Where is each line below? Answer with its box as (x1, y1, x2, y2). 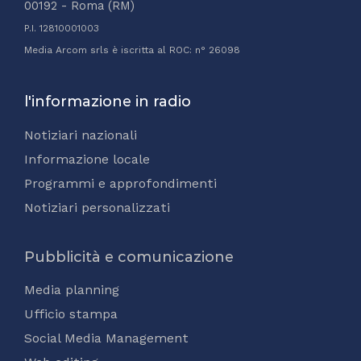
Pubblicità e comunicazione (24, 248, 234, 267)
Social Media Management (24, 330, 189, 346)
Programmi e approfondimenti (24, 176, 217, 192)
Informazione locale (24, 151, 150, 168)
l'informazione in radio (24, 93, 191, 111)
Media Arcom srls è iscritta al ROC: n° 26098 (24, 44, 240, 56)
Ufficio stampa (24, 306, 118, 322)
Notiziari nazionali (24, 127, 137, 143)
